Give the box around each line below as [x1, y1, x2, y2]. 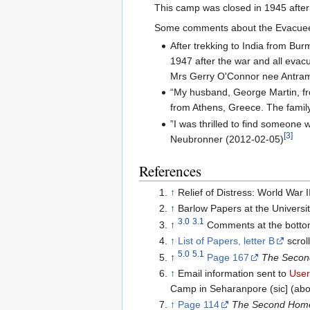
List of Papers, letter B [177, 235, 275, 247]
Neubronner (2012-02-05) [170, 133, 284, 145]
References [139, 161, 201, 181]
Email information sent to [177, 267, 289, 279]
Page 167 [206, 251, 249, 263]
